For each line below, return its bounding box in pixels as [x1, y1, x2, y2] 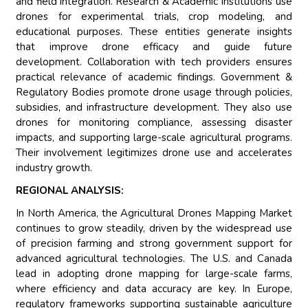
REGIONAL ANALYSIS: [16, 184, 124, 198]
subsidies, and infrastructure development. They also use [16, 100, 292, 115]
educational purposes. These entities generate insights [16, 25, 292, 39]
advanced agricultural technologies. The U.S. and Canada [16, 252, 292, 266]
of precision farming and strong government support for [16, 236, 292, 251]
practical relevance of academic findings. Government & [16, 70, 292, 85]
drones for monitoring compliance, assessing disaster [16, 115, 292, 130]
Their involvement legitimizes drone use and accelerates [16, 146, 292, 160]
